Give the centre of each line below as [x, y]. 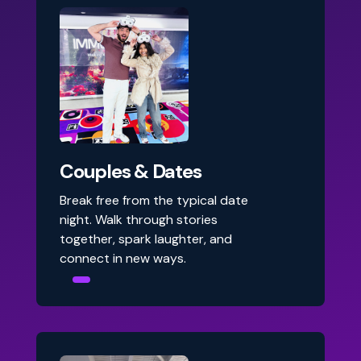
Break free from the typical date [154, 200]
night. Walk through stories [139, 220]
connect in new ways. [123, 258]
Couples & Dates [131, 171]
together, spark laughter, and [146, 239]
